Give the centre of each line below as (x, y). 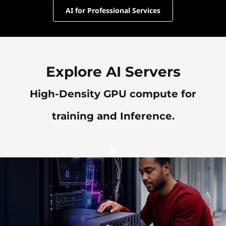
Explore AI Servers (113, 72)
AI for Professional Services (113, 10)
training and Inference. (113, 116)
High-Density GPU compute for (113, 94)
